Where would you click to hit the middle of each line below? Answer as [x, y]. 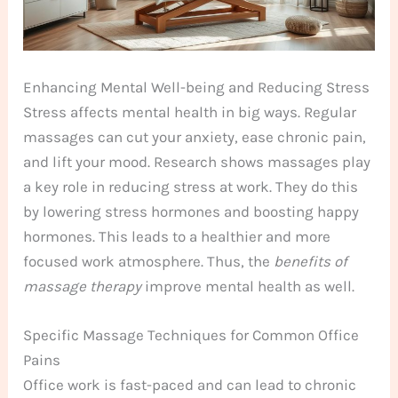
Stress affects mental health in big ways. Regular [190, 111]
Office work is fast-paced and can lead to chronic [190, 385]
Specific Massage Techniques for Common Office [191, 335]
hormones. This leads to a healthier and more [177, 236]
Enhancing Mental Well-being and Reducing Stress [197, 87]
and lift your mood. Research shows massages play [197, 161]
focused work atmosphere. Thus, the [149, 261]
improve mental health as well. [248, 286]
